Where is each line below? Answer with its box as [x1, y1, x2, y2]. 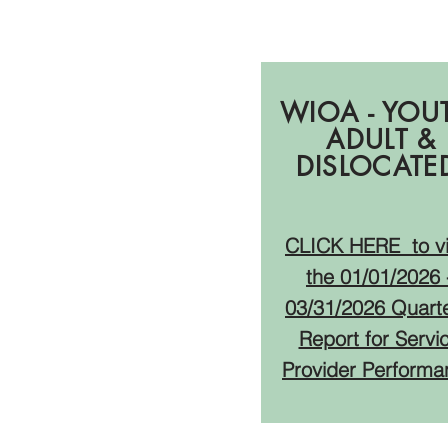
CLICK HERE [285, 233, 406, 258]
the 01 [306, 264, 362, 289]
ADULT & [326, 123, 437, 157]
